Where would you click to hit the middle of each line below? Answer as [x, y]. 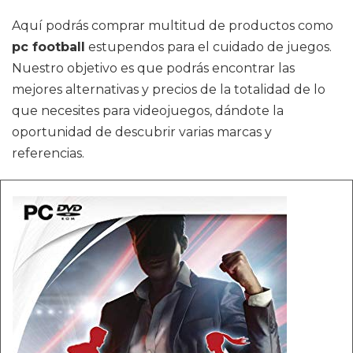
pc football [48, 47]
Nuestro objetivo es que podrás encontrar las [153, 68]
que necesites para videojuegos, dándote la [148, 111]
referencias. [48, 153]
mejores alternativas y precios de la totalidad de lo [169, 89]
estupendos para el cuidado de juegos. [208, 47]
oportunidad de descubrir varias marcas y [142, 132]
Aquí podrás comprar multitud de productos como [173, 26]
